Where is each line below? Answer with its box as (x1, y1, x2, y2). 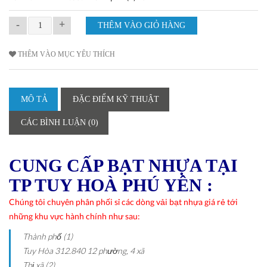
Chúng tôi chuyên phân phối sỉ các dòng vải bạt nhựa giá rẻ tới (9, 196, 238, 207)
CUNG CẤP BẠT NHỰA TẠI (9, 155, 238, 175)
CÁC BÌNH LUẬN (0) (21, 117, 98, 127)
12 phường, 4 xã (87, 245, 144, 256)
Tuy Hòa (23, 245, 53, 256)
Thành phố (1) (23, 231, 73, 241)
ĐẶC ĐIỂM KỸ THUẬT (73, 94, 159, 104)
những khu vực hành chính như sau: (9, 210, 140, 221)
